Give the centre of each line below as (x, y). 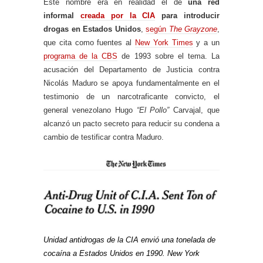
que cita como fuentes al (89, 42)
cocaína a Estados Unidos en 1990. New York (122, 254)
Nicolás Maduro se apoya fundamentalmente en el (131, 83)
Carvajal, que (195, 110)
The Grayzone (193, 29)
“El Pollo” (153, 110)
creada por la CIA (118, 15)
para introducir (188, 15)
